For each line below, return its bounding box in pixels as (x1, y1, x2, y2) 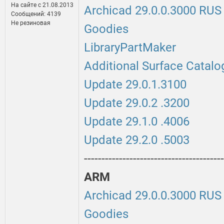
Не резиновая (11, 19, 50, 27)
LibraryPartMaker (84, 40, 176, 55)
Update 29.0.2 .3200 (84, 96, 189, 110)
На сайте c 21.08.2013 (11, 1, 73, 9)
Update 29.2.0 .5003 (84, 133, 189, 147)
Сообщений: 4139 (11, 10, 61, 18)
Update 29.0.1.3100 (84, 77, 186, 92)
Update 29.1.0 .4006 (84, 114, 189, 129)
